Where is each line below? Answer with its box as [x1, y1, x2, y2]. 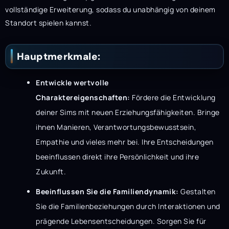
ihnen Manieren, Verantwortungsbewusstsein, [36, 122, 196, 132]
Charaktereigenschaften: [36, 92, 130, 102]
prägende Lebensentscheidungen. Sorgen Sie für [36, 216, 207, 226]
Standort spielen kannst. [5, 17, 91, 28]
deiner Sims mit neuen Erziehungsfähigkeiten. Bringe [36, 107, 220, 117]
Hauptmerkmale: [17, 50, 101, 63]
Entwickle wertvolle [36, 77, 109, 87]
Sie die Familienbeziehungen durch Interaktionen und [36, 201, 220, 211]
